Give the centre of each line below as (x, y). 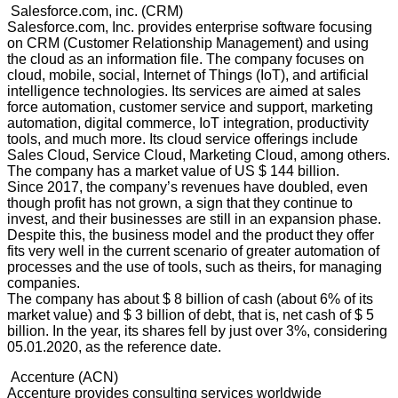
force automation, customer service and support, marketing (190, 107)
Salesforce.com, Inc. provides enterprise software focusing (190, 27)
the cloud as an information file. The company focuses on (186, 59)
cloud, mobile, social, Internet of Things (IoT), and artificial (188, 75)
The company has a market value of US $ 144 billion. (173, 171)
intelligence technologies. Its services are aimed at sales (184, 91)
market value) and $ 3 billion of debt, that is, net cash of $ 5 (191, 314)
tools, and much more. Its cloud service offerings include (183, 139)
